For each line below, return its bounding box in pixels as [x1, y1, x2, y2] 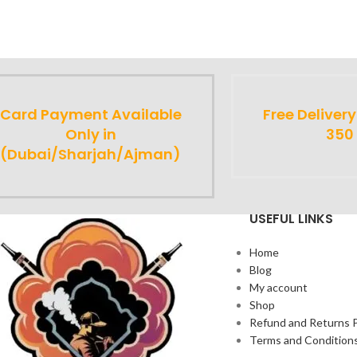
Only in [65, 124, 116, 144]
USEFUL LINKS [249, 209, 333, 228]
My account [249, 280, 308, 294]
